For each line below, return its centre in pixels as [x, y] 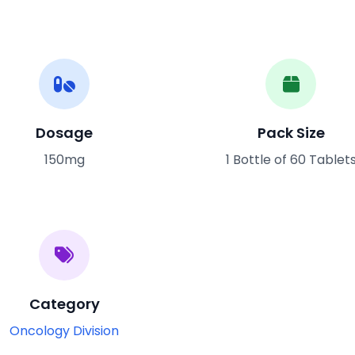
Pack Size [291, 132]
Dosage [64, 132]
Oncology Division [64, 330]
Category [64, 303]
